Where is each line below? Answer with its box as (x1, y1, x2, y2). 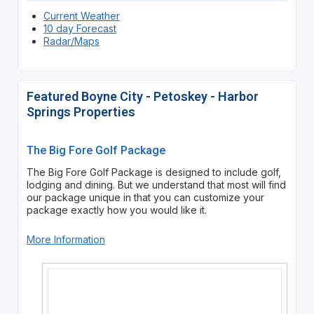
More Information (26, 233, 105, 245)
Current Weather (43, 9, 120, 22)
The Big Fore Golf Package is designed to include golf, (26, 165, 281, 178)
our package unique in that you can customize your (26, 191, 264, 203)
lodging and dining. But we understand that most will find (26, 178, 286, 191)
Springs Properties (26, 104, 135, 119)
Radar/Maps (43, 34, 100, 47)
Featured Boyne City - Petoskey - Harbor (26, 88, 259, 104)
